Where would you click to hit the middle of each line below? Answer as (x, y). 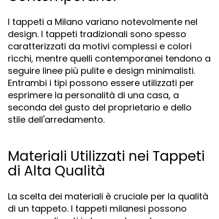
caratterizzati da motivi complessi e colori (100, 46)
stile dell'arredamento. (56, 120)
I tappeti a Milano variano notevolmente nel (103, 22)
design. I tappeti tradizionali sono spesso (97, 34)
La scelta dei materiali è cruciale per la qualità (108, 196)
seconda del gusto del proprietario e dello (100, 107)
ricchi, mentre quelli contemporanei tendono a (109, 58)
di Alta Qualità (56, 171)
